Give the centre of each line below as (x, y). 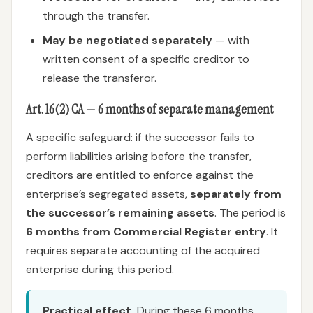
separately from (236, 194)
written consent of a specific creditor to (146, 59)
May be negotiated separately (128, 40)
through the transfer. (96, 16)
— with (231, 40)
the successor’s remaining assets (120, 213)
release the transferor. (100, 78)
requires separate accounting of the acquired (143, 250)
